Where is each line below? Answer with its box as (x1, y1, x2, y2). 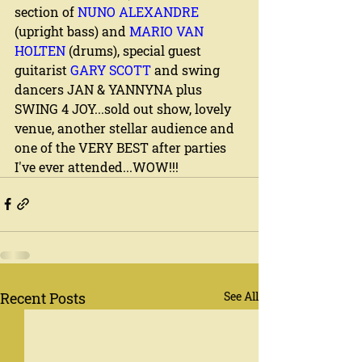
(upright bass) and (15, 22, 129, 40)
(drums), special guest (65, 41, 204, 59)
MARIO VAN (129, 22, 207, 40)
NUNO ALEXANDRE (78, 2, 199, 20)
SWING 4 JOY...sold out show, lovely (15, 99, 234, 117)
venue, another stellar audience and (15, 119, 238, 137)
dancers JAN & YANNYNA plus (15, 80, 205, 98)
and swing (151, 61, 223, 78)
